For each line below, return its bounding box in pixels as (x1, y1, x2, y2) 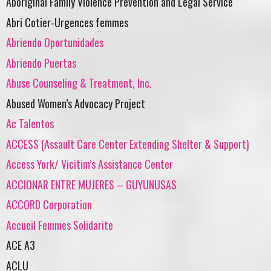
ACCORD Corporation (6, 197, 92, 213)
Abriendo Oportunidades (6, 34, 103, 51)
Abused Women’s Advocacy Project (6, 95, 145, 111)
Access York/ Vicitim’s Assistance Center (6, 156, 173, 172)
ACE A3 (6, 237, 35, 253)
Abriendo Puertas (6, 54, 76, 71)
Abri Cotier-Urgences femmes (6, 14, 128, 30)
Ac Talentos (6, 116, 54, 132)
